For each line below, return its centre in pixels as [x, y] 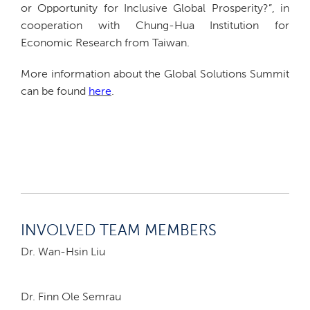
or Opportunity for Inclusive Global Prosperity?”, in [155, 9]
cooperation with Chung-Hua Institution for [155, 26]
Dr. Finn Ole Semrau [71, 297]
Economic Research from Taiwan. [105, 43]
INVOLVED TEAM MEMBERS [119, 231]
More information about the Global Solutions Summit [155, 74]
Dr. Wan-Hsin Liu [63, 252]
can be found [55, 92]
